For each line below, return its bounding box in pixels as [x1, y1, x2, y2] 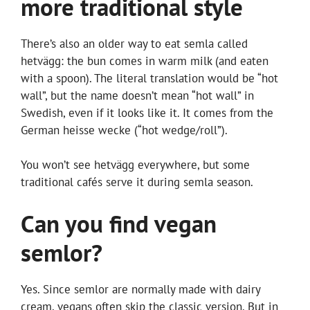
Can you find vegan [21, 207, 217, 239]
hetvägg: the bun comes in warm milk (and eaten [21, 53, 268, 69]
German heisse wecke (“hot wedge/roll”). [21, 122, 228, 138]
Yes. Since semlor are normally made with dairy [21, 281, 260, 297]
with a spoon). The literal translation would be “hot [21, 70, 278, 86]
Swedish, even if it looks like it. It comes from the [21, 104, 273, 120]
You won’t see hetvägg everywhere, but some [21, 157, 250, 173]
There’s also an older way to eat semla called [21, 35, 248, 51]
